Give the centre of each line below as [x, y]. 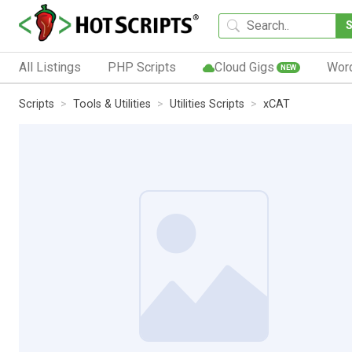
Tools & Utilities [112, 104]
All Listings [50, 67]
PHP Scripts [141, 67]
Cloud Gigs [244, 67]
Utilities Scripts [207, 104]
